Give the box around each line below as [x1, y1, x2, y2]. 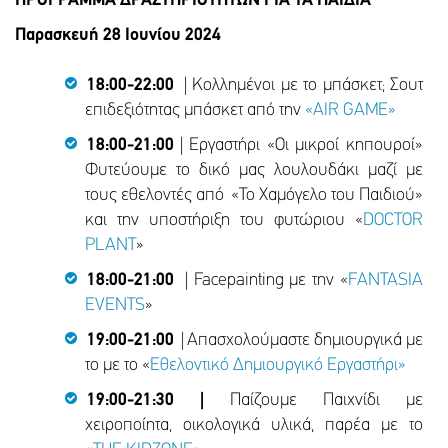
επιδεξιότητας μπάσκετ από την [85, 101, 305, 121]
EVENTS [85, 296, 145, 316]
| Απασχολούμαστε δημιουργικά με [174, 331, 423, 351]
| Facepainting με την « [174, 271, 348, 291]
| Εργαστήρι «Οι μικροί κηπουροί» [174, 136, 423, 156]
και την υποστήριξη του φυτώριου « [85, 211, 363, 231]
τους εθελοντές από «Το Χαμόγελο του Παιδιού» [85, 186, 423, 206]
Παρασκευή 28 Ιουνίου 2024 [15, 26, 221, 46]
